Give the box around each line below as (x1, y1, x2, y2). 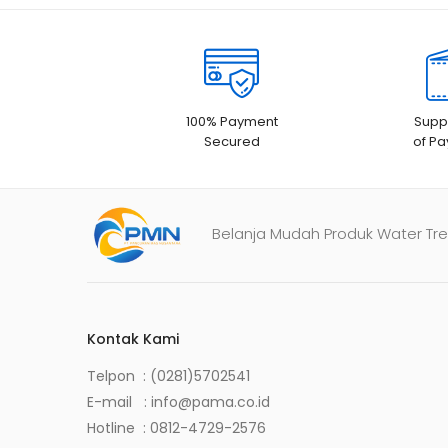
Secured (203, 131, 260, 151)
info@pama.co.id (151, 391, 270, 412)
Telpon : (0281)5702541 (87, 365, 250, 386)
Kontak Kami (87, 328, 179, 349)
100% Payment (185, 111, 278, 131)
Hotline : (87, 417, 150, 438)
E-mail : (87, 391, 151, 412)
